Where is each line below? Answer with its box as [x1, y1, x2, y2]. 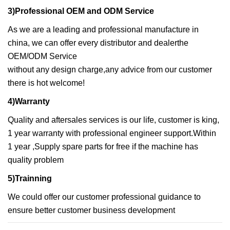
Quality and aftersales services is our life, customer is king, [8, 116, 219, 124]
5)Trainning [8, 174, 52, 183]
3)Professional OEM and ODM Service [8, 7, 154, 15]
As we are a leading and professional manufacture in [8, 25, 199, 34]
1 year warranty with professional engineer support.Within [8, 129, 216, 138]
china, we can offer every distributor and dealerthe [8, 39, 188, 47]
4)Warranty [8, 97, 50, 106]
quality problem [8, 156, 64, 164]
